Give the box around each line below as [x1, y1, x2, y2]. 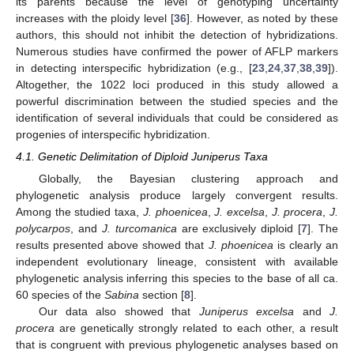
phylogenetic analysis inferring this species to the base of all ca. [16, 271, 338, 284]
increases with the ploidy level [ [16, 11, 174, 24]
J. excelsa [214, 205, 265, 218]
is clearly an [273, 238, 339, 251]
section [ [139, 288, 184, 301]
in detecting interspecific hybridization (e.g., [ [16, 61, 252, 74]
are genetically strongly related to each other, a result [55, 321, 338, 334]
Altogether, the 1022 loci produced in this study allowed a [16, 77, 338, 91]
